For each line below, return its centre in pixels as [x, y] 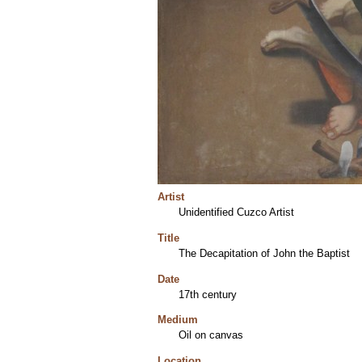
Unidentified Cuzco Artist [236, 213]
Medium [178, 320]
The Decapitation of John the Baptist [264, 253]
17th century [207, 294]
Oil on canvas [210, 335]
